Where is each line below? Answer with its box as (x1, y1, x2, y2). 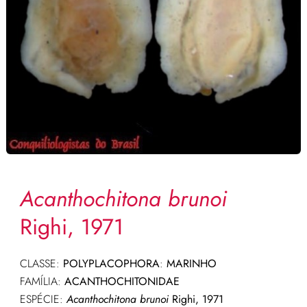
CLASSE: (19, 256, 63, 272)
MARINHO (162, 256, 217, 272)
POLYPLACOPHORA (62, 256, 160, 272)
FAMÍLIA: (19, 273, 64, 290)
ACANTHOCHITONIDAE (64, 273, 180, 290)
